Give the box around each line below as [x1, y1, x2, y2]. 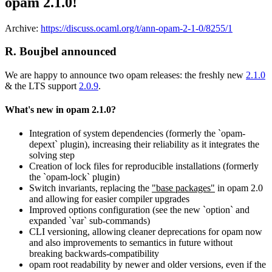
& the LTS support [5, 80, 79, 91]
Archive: [5, 22, 41, 33]
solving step [29, 150, 75, 161]
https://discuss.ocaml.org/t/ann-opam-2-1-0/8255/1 [41, 22, 233, 33]
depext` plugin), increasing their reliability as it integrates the [29, 139, 259, 150]
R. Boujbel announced [5, 45, 117, 58]
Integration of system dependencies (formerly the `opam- [29, 128, 245, 139]
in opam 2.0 [215, 183, 263, 194]
